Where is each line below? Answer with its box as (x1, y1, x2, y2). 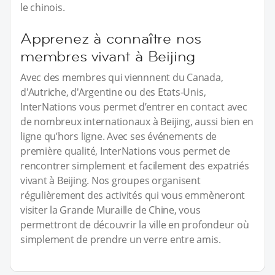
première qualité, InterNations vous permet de (20, 144, 230, 158)
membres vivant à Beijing (20, 47, 196, 66)
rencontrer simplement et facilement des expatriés (20, 159, 249, 173)
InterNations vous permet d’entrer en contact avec (20, 100, 247, 114)
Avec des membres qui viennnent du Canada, (20, 71, 223, 85)
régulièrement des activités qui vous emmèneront (20, 188, 246, 203)
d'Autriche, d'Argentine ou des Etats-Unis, (20, 85, 206, 99)
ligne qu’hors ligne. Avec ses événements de (20, 130, 217, 144)
